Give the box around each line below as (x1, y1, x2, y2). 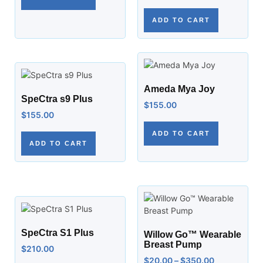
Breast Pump (144, 240, 202, 249)
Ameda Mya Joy (144, 84, 215, 94)
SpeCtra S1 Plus (21, 228, 94, 238)
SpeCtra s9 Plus (21, 94, 93, 104)
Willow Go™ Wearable (144, 230, 241, 240)
